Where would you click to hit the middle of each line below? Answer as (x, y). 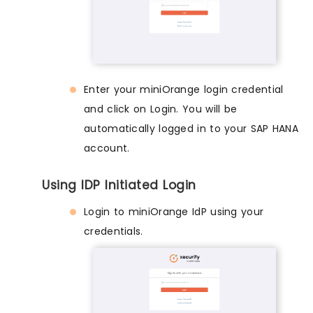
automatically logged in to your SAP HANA (191, 129)
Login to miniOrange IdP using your (174, 212)
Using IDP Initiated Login (119, 185)
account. (107, 148)
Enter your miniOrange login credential (184, 90)
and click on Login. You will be (161, 109)
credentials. (114, 232)
